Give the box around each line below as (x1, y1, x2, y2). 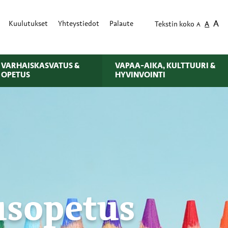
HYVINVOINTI (115, 71, 165, 79)
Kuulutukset (9, 21, 48, 28)
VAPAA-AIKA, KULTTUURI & (115, 62, 215, 70)
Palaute (109, 21, 134, 28)
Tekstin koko (155, 21, 195, 28)
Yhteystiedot (58, 21, 100, 28)
